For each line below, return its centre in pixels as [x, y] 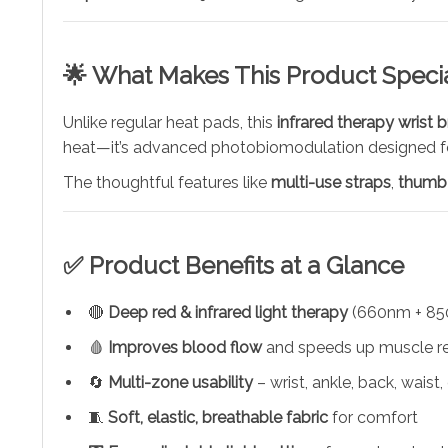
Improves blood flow [185, 347]
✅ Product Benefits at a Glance [233, 265]
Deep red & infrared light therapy [228, 312]
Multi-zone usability [180, 382]
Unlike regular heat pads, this [170, 122]
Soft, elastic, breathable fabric [218, 417]
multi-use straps [331, 182]
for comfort [373, 417]
